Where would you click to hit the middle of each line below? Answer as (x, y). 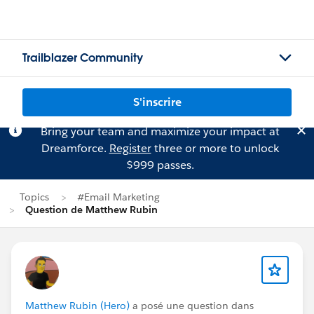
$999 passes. (160, 165)
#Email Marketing (118, 197)
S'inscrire (157, 102)
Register (130, 148)
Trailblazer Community (83, 58)
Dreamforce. (75, 148)
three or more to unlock (215, 148)
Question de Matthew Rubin (91, 210)
